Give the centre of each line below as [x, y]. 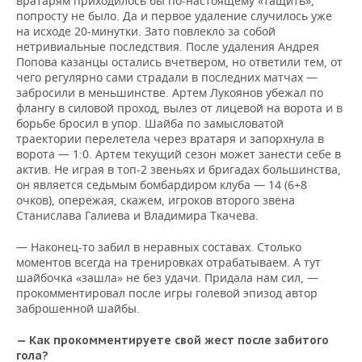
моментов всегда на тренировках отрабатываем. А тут [168, 262]
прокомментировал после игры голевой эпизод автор [167, 293]
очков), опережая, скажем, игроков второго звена [156, 200]
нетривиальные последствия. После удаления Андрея [168, 46]
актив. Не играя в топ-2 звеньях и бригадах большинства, [179, 169]
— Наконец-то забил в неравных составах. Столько [159, 247]
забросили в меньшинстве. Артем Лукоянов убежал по [170, 93]
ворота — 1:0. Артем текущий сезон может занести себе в [179, 154]
